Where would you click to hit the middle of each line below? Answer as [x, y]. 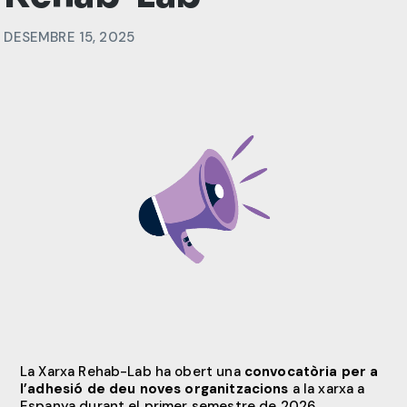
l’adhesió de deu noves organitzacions [154, 389]
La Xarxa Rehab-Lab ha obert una [132, 372]
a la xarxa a [327, 389]
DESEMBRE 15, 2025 [69, 38]
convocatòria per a [311, 372]
